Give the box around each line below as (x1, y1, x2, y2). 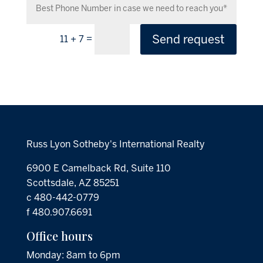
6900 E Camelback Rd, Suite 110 (26, 162, 171, 174)
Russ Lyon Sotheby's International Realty (26, 138, 205, 150)
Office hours (26, 227, 93, 244)
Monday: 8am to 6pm (26, 249, 120, 261)
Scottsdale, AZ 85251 (26, 177, 119, 188)
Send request (152, 32, 225, 46)
